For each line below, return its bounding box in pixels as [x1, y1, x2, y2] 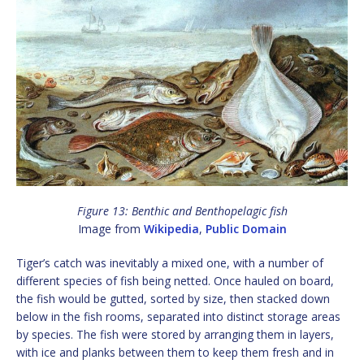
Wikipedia [143, 221, 199, 237]
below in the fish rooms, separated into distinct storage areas [16, 309, 340, 325]
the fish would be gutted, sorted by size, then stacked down [16, 291, 330, 307]
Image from [77, 221, 144, 237]
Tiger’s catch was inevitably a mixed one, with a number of [16, 255, 323, 271]
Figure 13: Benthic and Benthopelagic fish [76, 203, 288, 219]
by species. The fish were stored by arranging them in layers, [16, 327, 334, 343]
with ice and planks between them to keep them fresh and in [16, 344, 334, 361]
